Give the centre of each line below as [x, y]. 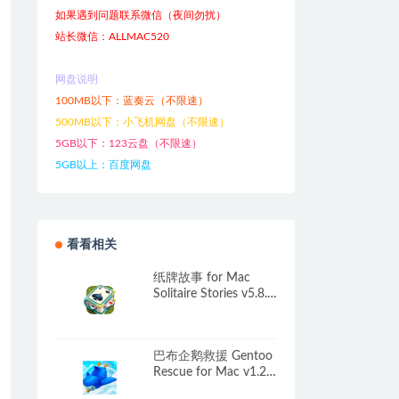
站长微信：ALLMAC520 [112, 37]
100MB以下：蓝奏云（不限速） [131, 101]
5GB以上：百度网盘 [103, 165]
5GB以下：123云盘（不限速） [128, 143]
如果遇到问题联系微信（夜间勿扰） [140, 15]
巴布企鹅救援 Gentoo [212, 356]
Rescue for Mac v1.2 [209, 372]
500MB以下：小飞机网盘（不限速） [142, 122]
